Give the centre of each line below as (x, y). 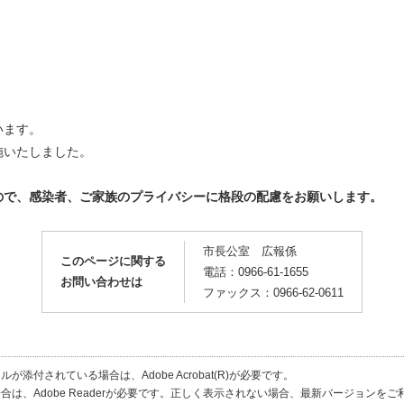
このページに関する (113, 261)
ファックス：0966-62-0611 (273, 293)
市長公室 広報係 (250, 251)
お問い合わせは (101, 282)
